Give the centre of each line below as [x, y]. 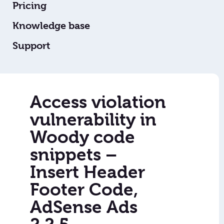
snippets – [73, 155]
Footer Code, [84, 190]
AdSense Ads [84, 207]
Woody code [82, 137]
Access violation [98, 102]
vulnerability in [93, 120]
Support [31, 46]
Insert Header [87, 172]
